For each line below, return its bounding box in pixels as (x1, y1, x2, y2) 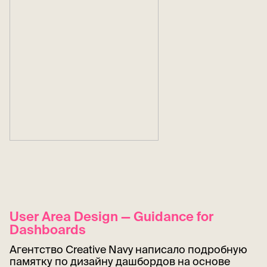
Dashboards (10, 221, 86, 237)
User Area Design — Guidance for (10, 208, 213, 223)
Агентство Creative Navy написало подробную (10, 243, 247, 256)
